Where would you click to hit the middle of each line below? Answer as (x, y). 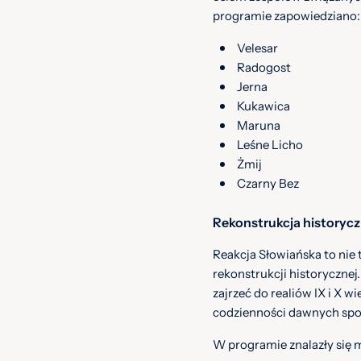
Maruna (259, 125)
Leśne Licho (270, 145)
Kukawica (263, 106)
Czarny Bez (268, 183)
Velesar (257, 48)
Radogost (264, 67)
